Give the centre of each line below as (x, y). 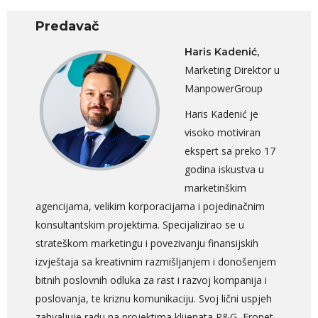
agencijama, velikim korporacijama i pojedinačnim (150, 207)
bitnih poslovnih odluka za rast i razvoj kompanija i (151, 280)
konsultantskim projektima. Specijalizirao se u (140, 225)
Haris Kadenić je (221, 114)
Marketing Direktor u (232, 70)
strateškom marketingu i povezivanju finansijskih (147, 243)
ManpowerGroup (224, 89)
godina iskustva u (224, 170)
